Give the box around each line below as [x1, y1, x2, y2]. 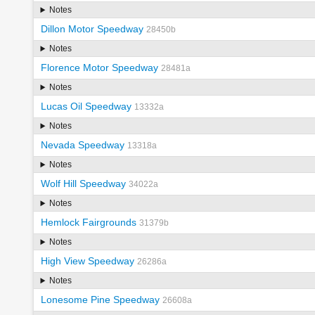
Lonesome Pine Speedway [40, 294, 160, 306]
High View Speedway [40, 255, 134, 267]
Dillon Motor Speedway [40, 23, 143, 35]
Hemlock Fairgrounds [40, 217, 136, 229]
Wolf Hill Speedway [40, 178, 126, 190]
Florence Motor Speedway [40, 62, 158, 74]
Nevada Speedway [40, 139, 124, 151]
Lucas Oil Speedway [40, 101, 131, 112]
